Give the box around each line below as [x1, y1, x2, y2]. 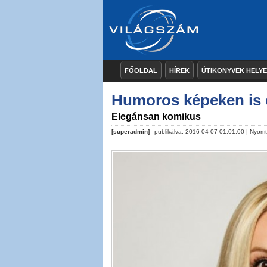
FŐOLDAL [125, 67, 157, 74]
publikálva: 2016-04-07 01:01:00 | [153, 128, 250, 135]
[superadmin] [111, 128, 150, 135]
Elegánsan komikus [111, 111, 201, 122]
